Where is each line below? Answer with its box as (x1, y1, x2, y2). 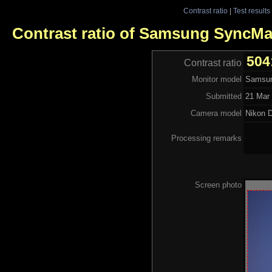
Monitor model (192, 74, 242, 84)
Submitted (206, 91, 242, 101)
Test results (233, 7, 270, 15)
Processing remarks (171, 133, 242, 143)
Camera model (191, 108, 242, 118)
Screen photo (195, 180, 242, 189)
